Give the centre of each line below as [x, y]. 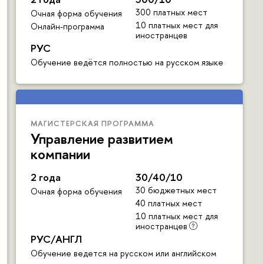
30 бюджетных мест [176, 190]
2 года [46, 177]
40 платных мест [169, 203]
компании [60, 154]
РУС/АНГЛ [56, 239]
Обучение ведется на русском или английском [123, 253]
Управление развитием [102, 139]
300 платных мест [171, 12]
